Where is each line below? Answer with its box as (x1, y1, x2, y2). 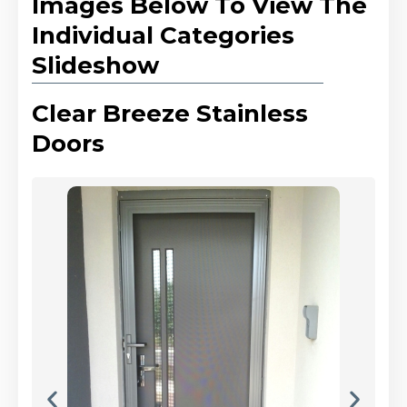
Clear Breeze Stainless (32, 99, 308, 129)
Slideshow (32, 51, 159, 81)
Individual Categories (32, 21, 294, 51)
